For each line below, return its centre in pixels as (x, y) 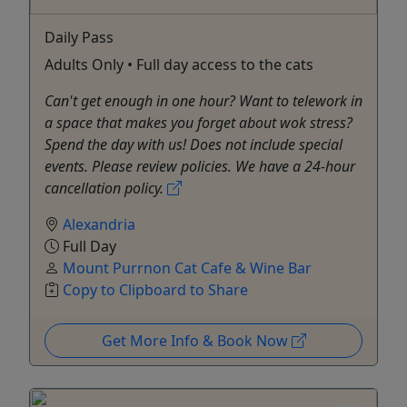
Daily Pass (79, 37)
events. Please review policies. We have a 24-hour (200, 166)
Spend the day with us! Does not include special (194, 144)
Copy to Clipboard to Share (155, 289)
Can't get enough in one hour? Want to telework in (203, 100)
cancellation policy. (106, 188)
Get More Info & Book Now (196, 340)
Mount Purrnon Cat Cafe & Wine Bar (187, 268)
